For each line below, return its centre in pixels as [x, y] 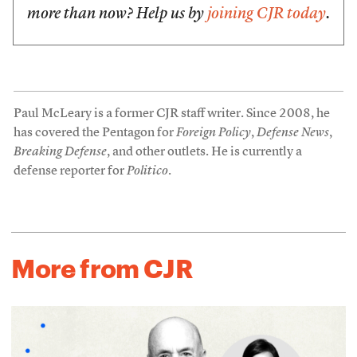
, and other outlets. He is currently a [204, 152]
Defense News [292, 133]
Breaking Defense [60, 152]
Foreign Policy [213, 133]
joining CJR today [267, 14]
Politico [147, 171]
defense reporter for [70, 171]
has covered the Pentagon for [94, 133]
